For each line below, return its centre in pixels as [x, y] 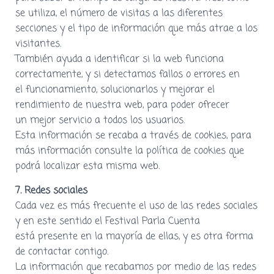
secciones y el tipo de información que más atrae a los [136, 28]
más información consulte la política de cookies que [130, 151]
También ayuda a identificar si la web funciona [120, 59]
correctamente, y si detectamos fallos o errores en [128, 74]
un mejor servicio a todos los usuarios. [100, 120]
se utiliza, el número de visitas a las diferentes [119, 13]
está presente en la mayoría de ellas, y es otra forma [134, 236]
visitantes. [38, 44]
